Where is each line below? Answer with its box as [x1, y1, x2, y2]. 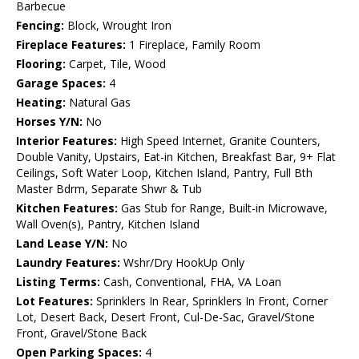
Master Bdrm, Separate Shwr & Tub [16, 181, 202, 197]
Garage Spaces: [16, 75, 106, 91]
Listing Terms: [16, 274, 100, 290]
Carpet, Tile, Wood [66, 56, 166, 72]
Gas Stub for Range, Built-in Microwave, [118, 200, 328, 216]
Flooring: [16, 56, 66, 72]
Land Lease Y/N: [16, 236, 108, 252]
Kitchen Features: [16, 200, 118, 216]
